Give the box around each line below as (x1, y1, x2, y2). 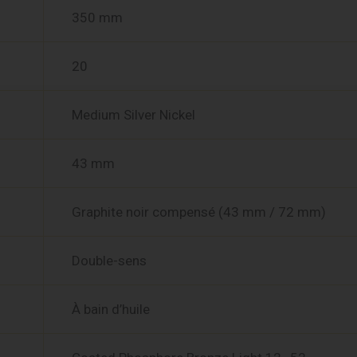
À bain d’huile (72, 300, 150, 317)
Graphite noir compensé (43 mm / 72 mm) (72, 203, 326, 220)
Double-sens (72, 252, 147, 269)
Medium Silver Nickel (72, 106, 195, 123)
